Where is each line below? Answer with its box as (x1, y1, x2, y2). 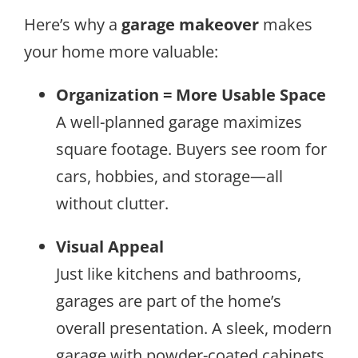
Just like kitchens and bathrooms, (56, 262, 301, 284)
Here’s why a (24, 13, 121, 35)
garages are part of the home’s (56, 289, 281, 312)
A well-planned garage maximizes (56, 110, 302, 133)
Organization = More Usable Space (56, 83, 326, 105)
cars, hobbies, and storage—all (56, 165, 283, 187)
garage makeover (121, 13, 259, 35)
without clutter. (56, 192, 169, 214)
